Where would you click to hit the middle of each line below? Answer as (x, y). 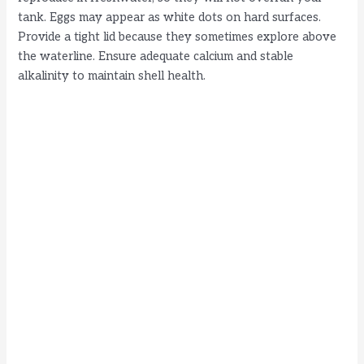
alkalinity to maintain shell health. (112, 76)
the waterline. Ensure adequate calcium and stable (156, 57)
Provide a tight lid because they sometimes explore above (178, 37)
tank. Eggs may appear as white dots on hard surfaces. (170, 18)
